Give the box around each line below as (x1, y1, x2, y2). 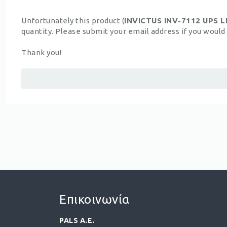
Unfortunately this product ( (21, 16, 124, 25)
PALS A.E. (59, 216, 95, 224)
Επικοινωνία (59, 193, 130, 206)
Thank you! (21, 48, 61, 57)
